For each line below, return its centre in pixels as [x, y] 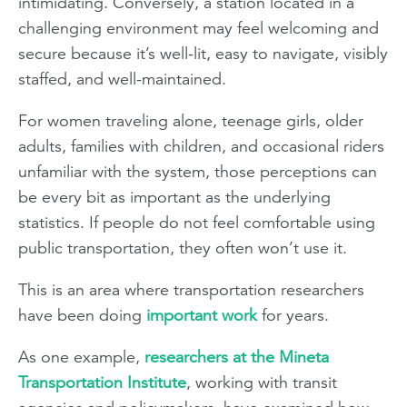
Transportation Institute [102, 382]
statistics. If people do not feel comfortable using [197, 222]
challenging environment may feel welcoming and [199, 28]
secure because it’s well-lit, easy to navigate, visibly [203, 53]
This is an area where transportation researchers [191, 289]
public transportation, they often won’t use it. [183, 248]
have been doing [82, 315]
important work [202, 315]
